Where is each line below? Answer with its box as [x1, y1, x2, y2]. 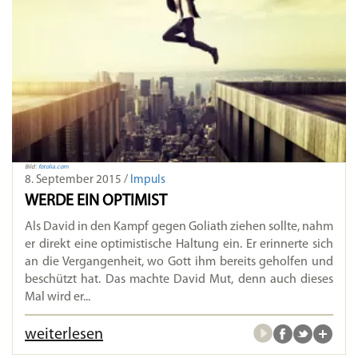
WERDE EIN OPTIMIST [25, 193, 167, 210]
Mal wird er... [25, 291, 90, 304]
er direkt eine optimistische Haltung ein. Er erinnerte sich [25, 238, 333, 252]
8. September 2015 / [25, 174, 130, 187]
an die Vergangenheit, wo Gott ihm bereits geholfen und [25, 256, 333, 269]
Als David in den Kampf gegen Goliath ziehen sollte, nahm [25, 221, 333, 234]
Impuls [130, 174, 165, 187]
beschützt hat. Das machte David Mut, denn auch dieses [25, 273, 333, 287]
